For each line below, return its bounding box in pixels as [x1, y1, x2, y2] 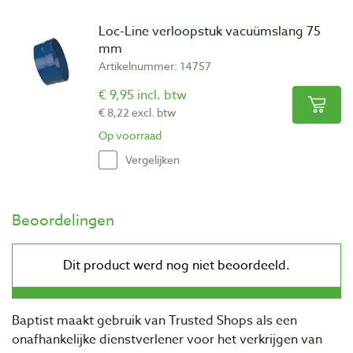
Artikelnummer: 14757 [98, 58, 211, 73]
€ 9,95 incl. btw [98, 85, 187, 105]
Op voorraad [98, 127, 162, 143]
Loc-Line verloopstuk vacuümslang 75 [98, 21, 321, 41]
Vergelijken [125, 152, 180, 168]
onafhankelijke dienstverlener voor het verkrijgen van [12, 329, 322, 349]
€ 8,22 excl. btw [98, 104, 176, 120]
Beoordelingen [12, 209, 114, 230]
